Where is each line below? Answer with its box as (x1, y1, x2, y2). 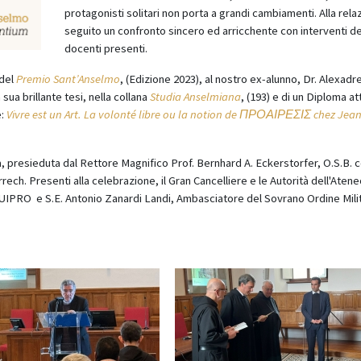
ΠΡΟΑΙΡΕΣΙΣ (239, 107, 311, 122)
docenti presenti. (64, 41, 147, 56)
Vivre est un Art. (6, 107, 84, 122)
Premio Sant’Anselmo (16, 72, 120, 86)
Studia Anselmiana (150, 89, 241, 104)
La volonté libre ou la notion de (84, 107, 239, 122)
